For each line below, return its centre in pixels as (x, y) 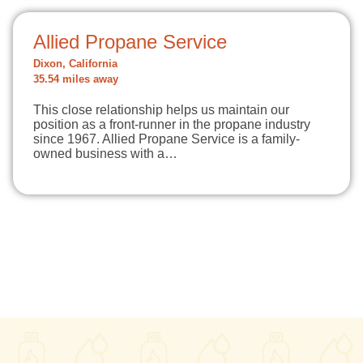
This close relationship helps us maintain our (161, 110)
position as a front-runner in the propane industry (172, 124)
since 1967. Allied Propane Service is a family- (167, 139)
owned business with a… (105, 154)
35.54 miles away (76, 79)
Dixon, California (75, 64)
